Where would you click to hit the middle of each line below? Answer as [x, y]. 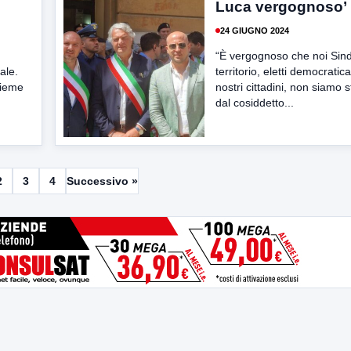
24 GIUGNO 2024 [255, 30]
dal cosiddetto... [255, 103]
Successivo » [102, 181]
